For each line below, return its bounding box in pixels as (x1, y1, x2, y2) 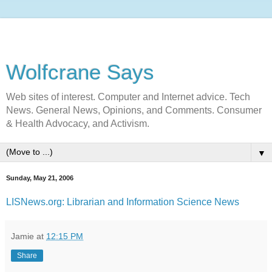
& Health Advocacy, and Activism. (6, 118, 149, 129)
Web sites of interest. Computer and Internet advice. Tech (6, 92, 250, 102)
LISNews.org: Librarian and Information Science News (6, 196, 239, 207)
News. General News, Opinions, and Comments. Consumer (6, 105, 262, 115)
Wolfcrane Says (6, 61, 154, 84)
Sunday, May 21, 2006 (6, 174, 73, 182)
